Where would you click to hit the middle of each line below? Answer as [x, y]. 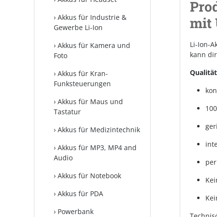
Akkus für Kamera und [94, 45]
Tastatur [67, 112]
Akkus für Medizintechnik [99, 130]
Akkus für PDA [80, 194]
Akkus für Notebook [89, 176]
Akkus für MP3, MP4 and [97, 147]
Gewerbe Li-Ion [78, 27]
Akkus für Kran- [83, 73]
